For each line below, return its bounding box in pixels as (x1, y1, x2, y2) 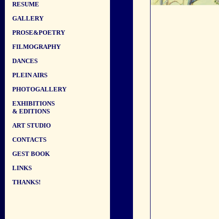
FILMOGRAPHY (12, 43, 61, 50)
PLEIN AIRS (12, 71, 47, 79)
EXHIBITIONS (12, 100, 55, 107)
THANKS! (12, 178, 41, 186)
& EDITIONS (12, 108, 50, 115)
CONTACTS (12, 136, 46, 143)
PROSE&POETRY (12, 29, 65, 36)
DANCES (12, 57, 38, 65)
